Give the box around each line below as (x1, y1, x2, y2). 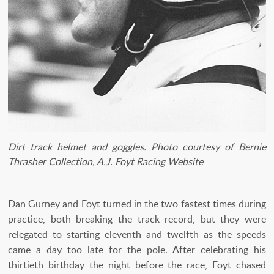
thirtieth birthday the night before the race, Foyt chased (8, 257, 266, 272)
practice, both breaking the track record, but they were (8, 212, 266, 226)
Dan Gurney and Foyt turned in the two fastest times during (8, 196, 266, 210)
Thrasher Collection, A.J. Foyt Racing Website (8, 154, 203, 168)
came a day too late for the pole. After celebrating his (8, 242, 266, 256)
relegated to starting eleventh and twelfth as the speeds (8, 227, 266, 241)
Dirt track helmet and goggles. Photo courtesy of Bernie (8, 139, 266, 154)
